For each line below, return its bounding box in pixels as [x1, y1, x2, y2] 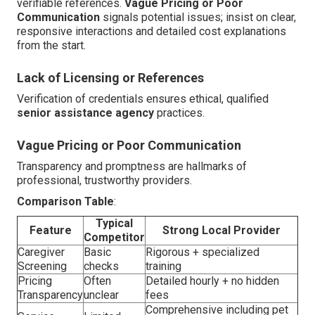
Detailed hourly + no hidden [146, 274, 279, 288]
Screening [18, 259, 67, 273]
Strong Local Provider [162, 223, 281, 237]
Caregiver [18, 245, 65, 259]
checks [84, 259, 119, 273]
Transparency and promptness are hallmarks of [17, 159, 247, 173]
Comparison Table [17, 194, 114, 208]
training [146, 259, 181, 273]
